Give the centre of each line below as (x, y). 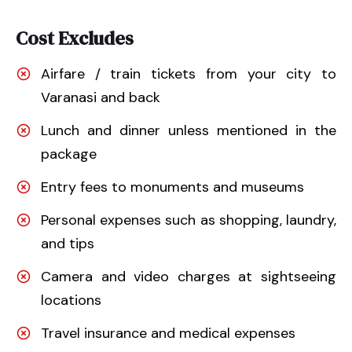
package (69, 154)
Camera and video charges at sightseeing (189, 276)
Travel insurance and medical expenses (168, 333)
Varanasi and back (101, 97)
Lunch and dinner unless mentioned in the (189, 130)
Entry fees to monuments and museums (172, 187)
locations (71, 300)
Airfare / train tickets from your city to (189, 73)
